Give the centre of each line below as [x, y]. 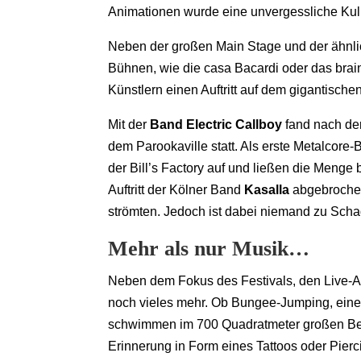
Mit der [129, 125]
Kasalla [267, 190]
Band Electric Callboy [216, 125]
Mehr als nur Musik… [209, 249]
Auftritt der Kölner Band [176, 190]
